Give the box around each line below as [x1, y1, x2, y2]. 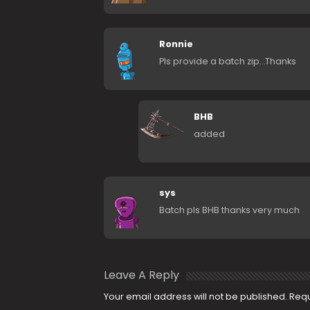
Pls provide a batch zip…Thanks [158, 55, 296, 67]
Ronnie [158, 38, 193, 50]
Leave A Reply [103, 267, 179, 283]
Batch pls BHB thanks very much [158, 204, 300, 216]
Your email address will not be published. [103, 291, 287, 302]
